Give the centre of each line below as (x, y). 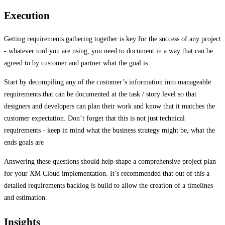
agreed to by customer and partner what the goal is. (77, 63)
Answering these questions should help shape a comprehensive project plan (110, 162)
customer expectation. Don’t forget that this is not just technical (94, 119)
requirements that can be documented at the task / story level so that (100, 94)
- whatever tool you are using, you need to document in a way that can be (108, 51)
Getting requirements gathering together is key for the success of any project (113, 39)
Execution (27, 15)
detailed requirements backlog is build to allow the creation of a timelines (108, 186)
